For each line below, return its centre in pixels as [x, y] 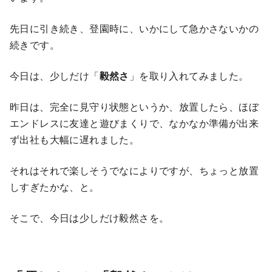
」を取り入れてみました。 [189, 76]
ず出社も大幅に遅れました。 [75, 140]
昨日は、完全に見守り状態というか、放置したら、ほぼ [134, 107]
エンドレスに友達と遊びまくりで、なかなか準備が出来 [134, 123]
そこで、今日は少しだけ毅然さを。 [90, 218]
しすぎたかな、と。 [55, 187]
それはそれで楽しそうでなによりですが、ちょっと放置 [134, 171]
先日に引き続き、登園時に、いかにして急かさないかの [134, 29]
